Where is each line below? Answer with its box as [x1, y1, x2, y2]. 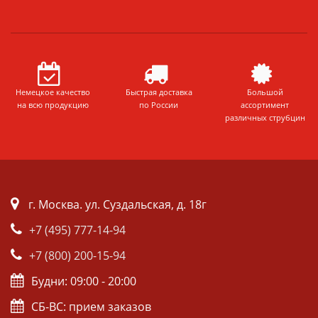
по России [139, 99, 179, 110]
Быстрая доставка [125, 87, 192, 97]
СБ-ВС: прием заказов [31, 299, 151, 314]
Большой [246, 87, 283, 97]
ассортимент [241, 99, 290, 110]
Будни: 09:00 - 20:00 [31, 273, 136, 289]
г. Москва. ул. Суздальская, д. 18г [26, 197, 207, 212]
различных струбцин [224, 112, 305, 123]
